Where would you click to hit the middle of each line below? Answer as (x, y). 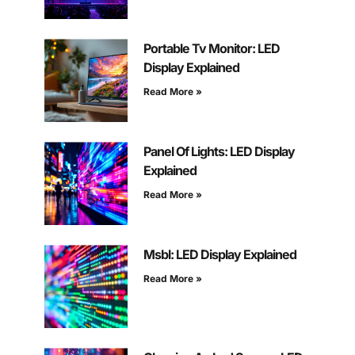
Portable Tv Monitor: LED (211, 49)
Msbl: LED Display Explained (219, 255)
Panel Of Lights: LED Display (219, 152)
